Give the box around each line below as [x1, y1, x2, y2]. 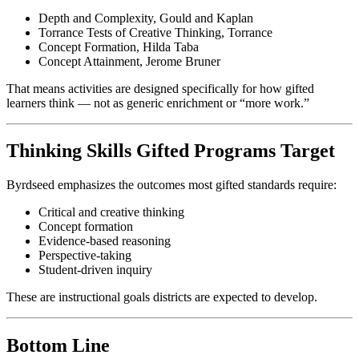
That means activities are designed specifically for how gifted [6, 81, 314, 95]
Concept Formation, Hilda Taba [38, 39, 199, 54]
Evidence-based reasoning [38, 234, 171, 248]
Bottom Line [6, 335, 110, 357]
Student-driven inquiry [38, 263, 152, 277]
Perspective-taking [38, 248, 131, 263]
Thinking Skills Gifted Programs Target [6, 140, 335, 162]
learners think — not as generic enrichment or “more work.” [6, 95, 309, 110]
